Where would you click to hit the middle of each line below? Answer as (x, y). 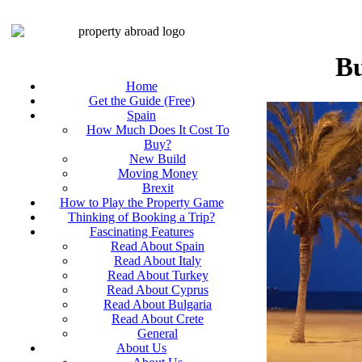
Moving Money (158, 173)
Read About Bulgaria (158, 304)
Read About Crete (158, 319)
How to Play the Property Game (141, 202)
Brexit (158, 188)
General (158, 333)
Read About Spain (158, 246)
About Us (141, 348)
